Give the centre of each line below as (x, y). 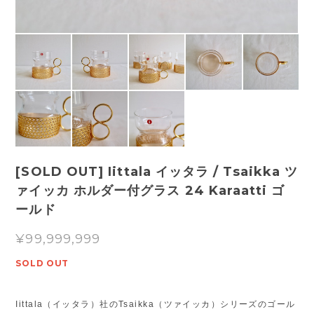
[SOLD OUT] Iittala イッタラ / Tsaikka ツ (157, 171)
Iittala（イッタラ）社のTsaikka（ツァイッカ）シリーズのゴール (156, 304)
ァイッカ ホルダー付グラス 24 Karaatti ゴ (150, 190)
